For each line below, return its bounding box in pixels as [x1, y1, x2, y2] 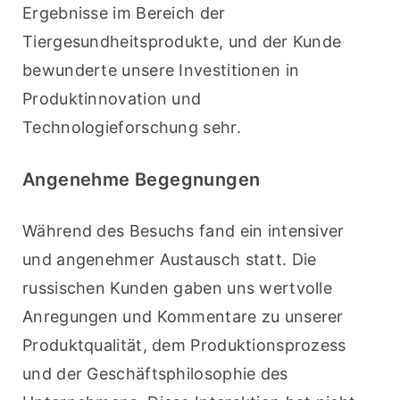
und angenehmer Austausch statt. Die [22, 250, 317, 270]
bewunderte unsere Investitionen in [22, 61, 300, 80]
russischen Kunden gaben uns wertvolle [22, 279, 333, 298]
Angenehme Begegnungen [22, 169, 261, 191]
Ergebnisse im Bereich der [22, 4, 226, 23]
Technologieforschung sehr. [22, 118, 241, 137]
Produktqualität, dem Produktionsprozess [22, 336, 346, 355]
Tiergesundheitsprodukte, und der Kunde [22, 32, 342, 52]
